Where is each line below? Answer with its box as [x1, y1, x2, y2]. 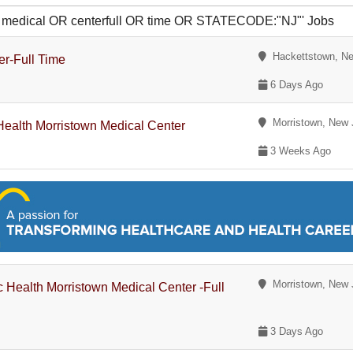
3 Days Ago [267, 325, 324, 337]
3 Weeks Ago [267, 145, 332, 157]
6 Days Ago [267, 79, 324, 91]
